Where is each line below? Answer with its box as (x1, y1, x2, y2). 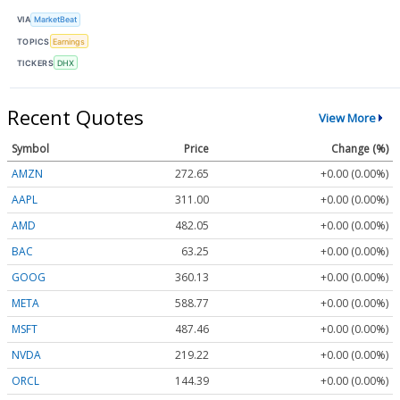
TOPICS (17, 36, 50, 46)
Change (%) (331, 141, 388, 157)
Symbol (12, 141, 49, 157)
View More (318, 109, 376, 126)
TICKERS (17, 57, 54, 68)
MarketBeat (34, 14, 78, 25)
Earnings (53, 36, 86, 46)
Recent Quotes (7, 104, 144, 131)
